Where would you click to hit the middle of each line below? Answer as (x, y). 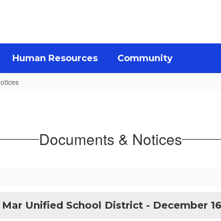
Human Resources (55, 58)
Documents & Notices (110, 139)
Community (145, 58)
